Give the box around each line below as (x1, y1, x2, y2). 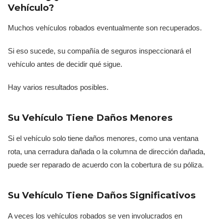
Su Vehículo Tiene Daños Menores (8, 111, 172, 123)
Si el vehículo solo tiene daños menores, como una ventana (8, 134, 198, 142)
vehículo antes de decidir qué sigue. (8, 59, 122, 68)
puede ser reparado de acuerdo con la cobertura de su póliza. (8, 160, 204, 169)
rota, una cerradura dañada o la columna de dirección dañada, (8, 147, 205, 156)
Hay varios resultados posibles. (8, 82, 109, 91)
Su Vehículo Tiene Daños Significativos (8, 189, 195, 201)
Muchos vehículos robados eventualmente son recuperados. (8, 23, 202, 32)
